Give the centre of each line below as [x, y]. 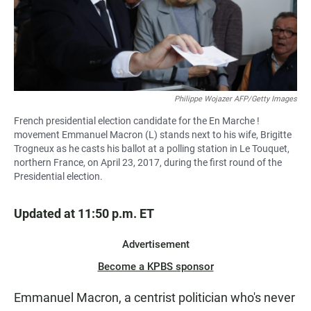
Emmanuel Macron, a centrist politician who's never [154, 297]
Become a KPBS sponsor [155, 266]
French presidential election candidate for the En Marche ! [137, 120]
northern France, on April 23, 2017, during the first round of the [148, 162]
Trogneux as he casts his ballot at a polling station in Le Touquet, [152, 148]
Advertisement [155, 244]
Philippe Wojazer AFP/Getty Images [236, 99]
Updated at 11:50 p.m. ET [84, 213]
